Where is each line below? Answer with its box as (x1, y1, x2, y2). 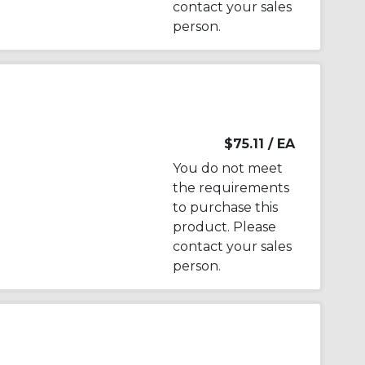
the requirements (172, 179, 289, 196)
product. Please (172, 218, 276, 235)
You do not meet (172, 160, 283, 176)
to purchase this (172, 199, 278, 215)
